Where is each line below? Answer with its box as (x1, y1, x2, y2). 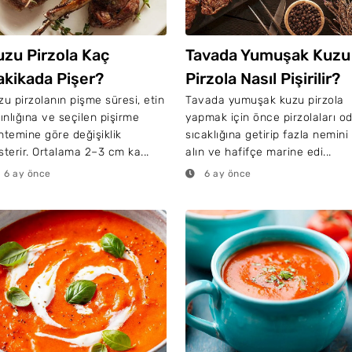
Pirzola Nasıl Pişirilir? (185, 69, 340, 88)
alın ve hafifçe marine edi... (185, 145, 332, 159)
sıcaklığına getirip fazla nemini (185, 128, 348, 141)
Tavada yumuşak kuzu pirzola (185, 93, 344, 107)
